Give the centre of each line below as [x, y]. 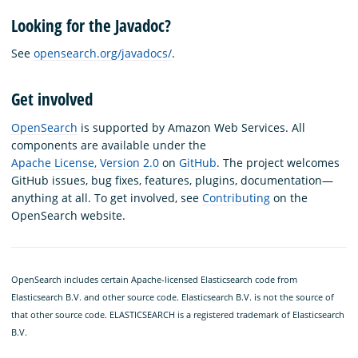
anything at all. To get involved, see [107, 197]
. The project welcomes [278, 162]
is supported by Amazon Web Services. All [191, 127]
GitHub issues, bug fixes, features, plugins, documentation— [172, 180]
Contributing [236, 197]
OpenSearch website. [68, 215]
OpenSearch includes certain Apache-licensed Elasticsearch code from [154, 279]
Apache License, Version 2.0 [85, 162]
